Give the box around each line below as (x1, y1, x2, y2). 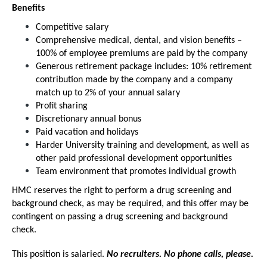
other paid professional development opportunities (36, 154, 232, 163)
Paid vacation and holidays (36, 128, 138, 137)
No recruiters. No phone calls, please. (107, 250, 253, 259)
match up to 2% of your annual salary (36, 88, 180, 98)
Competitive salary (36, 23, 108, 32)
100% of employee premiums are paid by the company (36, 49, 247, 58)
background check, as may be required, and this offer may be (12, 199, 249, 209)
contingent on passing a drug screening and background (12, 212, 228, 222)
